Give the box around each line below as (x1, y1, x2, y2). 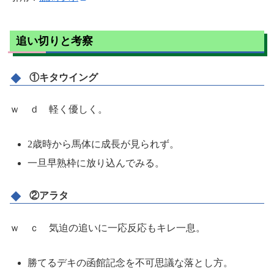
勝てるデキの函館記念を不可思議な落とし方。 (28, 257, 234, 268)
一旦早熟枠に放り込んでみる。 (28, 158, 165, 169)
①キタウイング (29, 72, 98, 83)
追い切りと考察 (16, 35, 93, 48)
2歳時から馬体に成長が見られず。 (28, 139, 180, 150)
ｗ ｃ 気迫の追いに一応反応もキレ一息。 (10, 223, 206, 234)
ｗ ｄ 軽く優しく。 (10, 104, 108, 115)
